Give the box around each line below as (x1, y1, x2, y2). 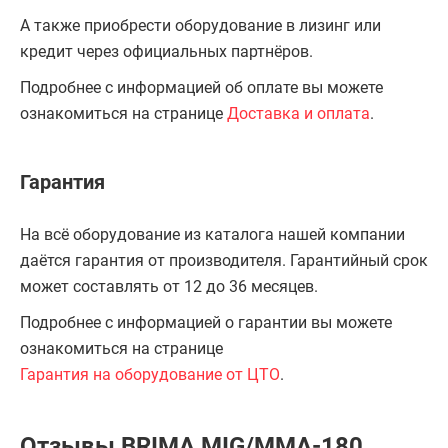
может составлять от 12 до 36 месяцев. (20, 277, 318, 296)
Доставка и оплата (227, 104, 370, 123)
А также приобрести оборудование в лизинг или (20, 16, 381, 35)
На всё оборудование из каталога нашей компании (20, 225, 405, 244)
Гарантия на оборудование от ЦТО (20, 365, 280, 384)
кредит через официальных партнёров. (20, 42, 313, 61)
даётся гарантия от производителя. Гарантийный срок (20, 251, 428, 270)
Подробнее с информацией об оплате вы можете (20, 78, 383, 97)
